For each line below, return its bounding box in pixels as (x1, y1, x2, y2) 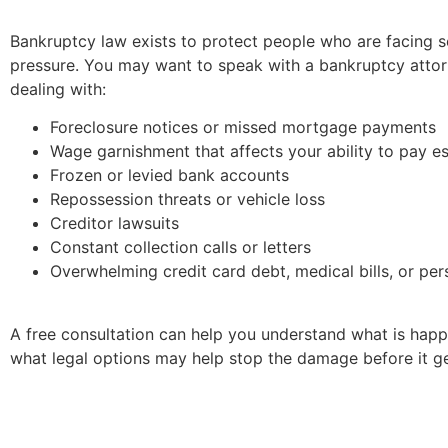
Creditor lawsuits (50, 213, 179, 234)
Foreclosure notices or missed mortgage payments (50, 117, 436, 138)
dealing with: (10, 78, 106, 99)
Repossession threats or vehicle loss (50, 189, 325, 210)
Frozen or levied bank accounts (50, 165, 289, 186)
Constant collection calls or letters (50, 237, 311, 258)
